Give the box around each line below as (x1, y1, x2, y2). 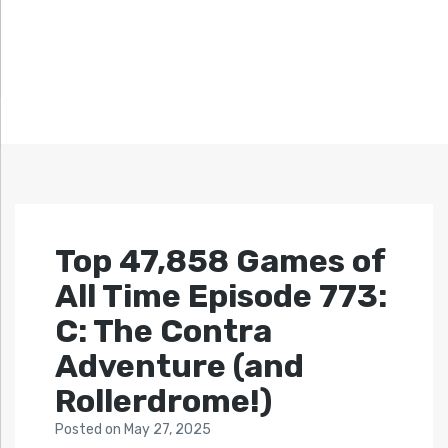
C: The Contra (55, 312, 272, 351)
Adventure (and (55, 347, 304, 386)
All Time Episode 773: (55, 277, 387, 316)
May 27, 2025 (124, 421, 211, 439)
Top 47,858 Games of (55, 242, 385, 281)
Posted (55, 421, 105, 439)
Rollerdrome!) (55, 382, 272, 421)
